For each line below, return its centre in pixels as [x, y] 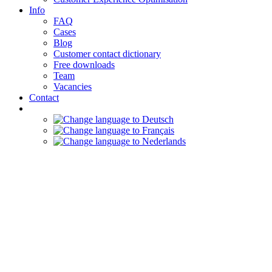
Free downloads [84, 65]
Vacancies [73, 87]
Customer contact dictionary [107, 54]
